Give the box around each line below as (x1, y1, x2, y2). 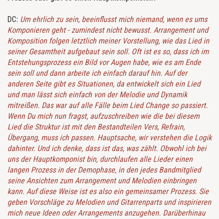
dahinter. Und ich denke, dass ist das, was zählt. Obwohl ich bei (7, 144, 206, 153)
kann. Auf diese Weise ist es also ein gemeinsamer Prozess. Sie (7, 187, 209, 197)
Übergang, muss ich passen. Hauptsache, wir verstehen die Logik (7, 133, 212, 143)
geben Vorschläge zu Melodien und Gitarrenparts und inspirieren (7, 197, 211, 207)
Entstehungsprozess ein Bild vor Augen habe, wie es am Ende (7, 58, 201, 67)
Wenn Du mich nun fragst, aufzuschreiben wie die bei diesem (7, 111, 199, 121)
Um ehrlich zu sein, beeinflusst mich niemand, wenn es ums (20, 15, 207, 24)
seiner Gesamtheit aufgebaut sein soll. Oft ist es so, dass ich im (7, 47, 209, 57)
